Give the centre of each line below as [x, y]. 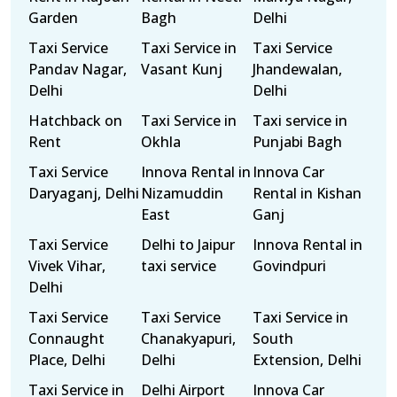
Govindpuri [290, 266]
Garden [53, 18]
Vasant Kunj [181, 69]
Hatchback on [75, 121]
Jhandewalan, [298, 69]
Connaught [66, 339]
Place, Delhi [67, 360]
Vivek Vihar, [67, 266]
